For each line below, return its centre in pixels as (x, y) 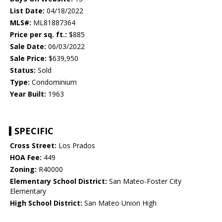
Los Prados (76, 146)
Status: (23, 70)
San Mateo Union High (119, 203)
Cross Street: (33, 146)
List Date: (27, 11)
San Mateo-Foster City (144, 181)
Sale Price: (28, 58)
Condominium (53, 82)
